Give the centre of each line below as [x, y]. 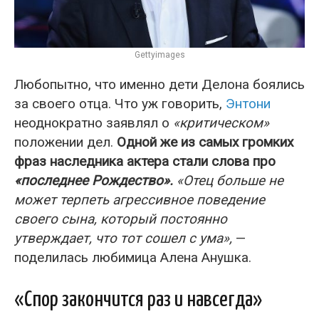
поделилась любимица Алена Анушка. [133, 258]
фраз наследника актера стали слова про [145, 162]
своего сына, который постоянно [121, 219]
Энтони [248, 104]
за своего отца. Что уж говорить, [120, 104]
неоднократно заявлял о [94, 123]
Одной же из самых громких [205, 142]
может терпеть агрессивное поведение [140, 200]
